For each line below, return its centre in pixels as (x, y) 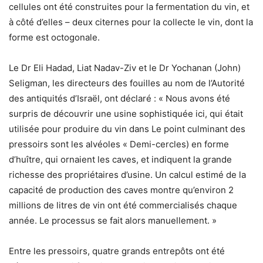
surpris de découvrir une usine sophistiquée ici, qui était (126, 114)
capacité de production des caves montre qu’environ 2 (121, 190)
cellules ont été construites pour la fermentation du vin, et (129, 7)
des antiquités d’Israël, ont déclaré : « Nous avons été (119, 99)
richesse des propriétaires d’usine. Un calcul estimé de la (127, 175)
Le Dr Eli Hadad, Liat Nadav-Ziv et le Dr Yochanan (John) (125, 68)
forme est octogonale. (54, 38)
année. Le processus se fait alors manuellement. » (113, 221)
